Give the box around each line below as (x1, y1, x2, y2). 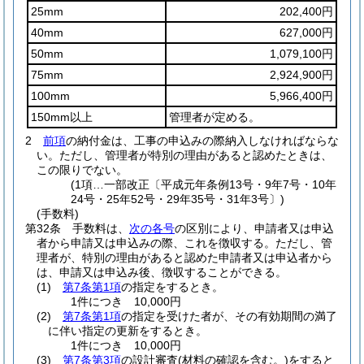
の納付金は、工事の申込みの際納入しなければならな (66, 134, 339, 147)
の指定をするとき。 (121, 280, 223, 293)
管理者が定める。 (169, 110, 260, 123)
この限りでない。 (37, 163, 128, 176)
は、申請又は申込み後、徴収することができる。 (37, 266, 287, 279)
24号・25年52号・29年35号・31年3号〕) (71, 193, 285, 206)
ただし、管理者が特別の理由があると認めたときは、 (59, 149, 332, 162)
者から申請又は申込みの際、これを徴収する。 (37, 236, 275, 249)
